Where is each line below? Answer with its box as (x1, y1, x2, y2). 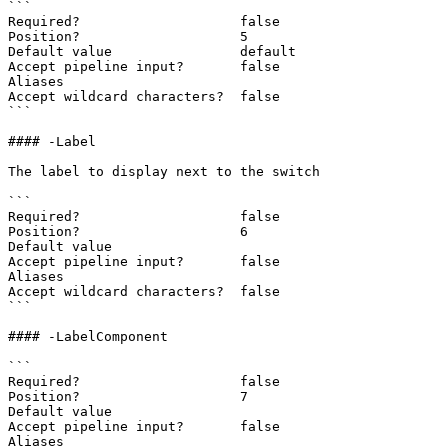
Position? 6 (8, 224, 248, 239)
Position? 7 (8, 389, 248, 404)
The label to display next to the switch (8, 164, 320, 179)
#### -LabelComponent (8, 329, 168, 344)
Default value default (8, 44, 296, 59)
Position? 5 (8, 29, 248, 44)
